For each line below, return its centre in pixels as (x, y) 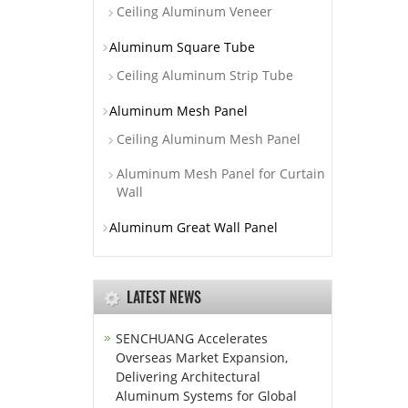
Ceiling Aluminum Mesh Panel (209, 139)
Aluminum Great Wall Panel (194, 227)
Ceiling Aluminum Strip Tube (205, 75)
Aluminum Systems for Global (206, 396)
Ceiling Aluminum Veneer (194, 11)
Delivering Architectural (188, 377)
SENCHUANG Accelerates (192, 338)
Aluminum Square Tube (182, 47)
